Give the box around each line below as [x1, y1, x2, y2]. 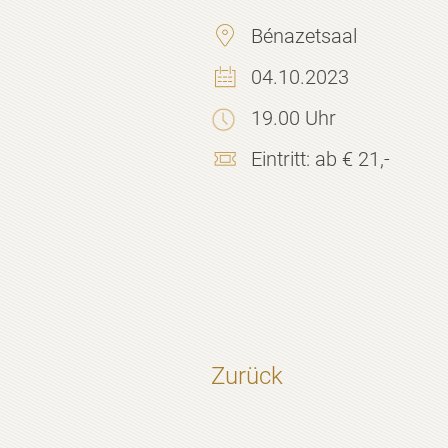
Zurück [211, 362, 284, 391]
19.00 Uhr [251, 106, 337, 131]
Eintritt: [251, 147, 311, 172]
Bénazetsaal [251, 24, 358, 49]
